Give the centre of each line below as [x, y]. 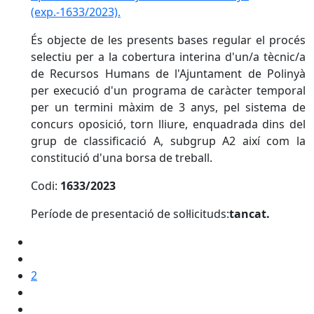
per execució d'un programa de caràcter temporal [168, 90]
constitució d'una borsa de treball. [122, 158]
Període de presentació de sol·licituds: [130, 214]
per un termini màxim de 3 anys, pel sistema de [168, 107]
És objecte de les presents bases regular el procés [168, 40]
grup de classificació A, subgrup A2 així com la [168, 141]
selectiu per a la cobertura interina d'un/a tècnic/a [168, 57]
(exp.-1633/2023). [76, 12]
